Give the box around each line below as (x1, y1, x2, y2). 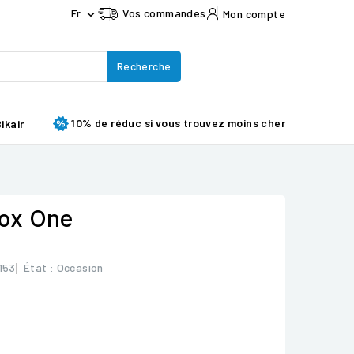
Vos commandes (122, 6, 206, 20)
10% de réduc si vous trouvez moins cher (71, 116, 285, 130)
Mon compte (222, 6, 285, 21)
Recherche (116, 58, 171, 73)
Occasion (56, 261, 104, 274)
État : (23, 261, 55, 274)
